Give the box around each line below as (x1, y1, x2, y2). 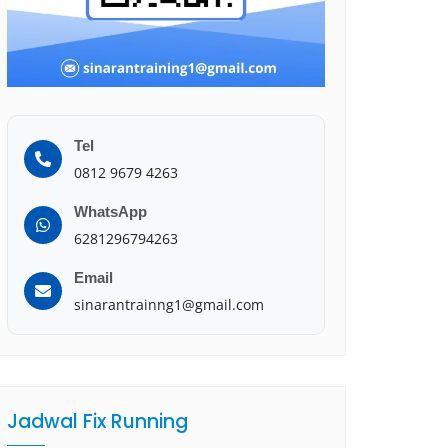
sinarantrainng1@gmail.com (74, 294, 264, 314)
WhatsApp (74, 202, 147, 220)
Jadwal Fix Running (7, 407, 188, 435)
